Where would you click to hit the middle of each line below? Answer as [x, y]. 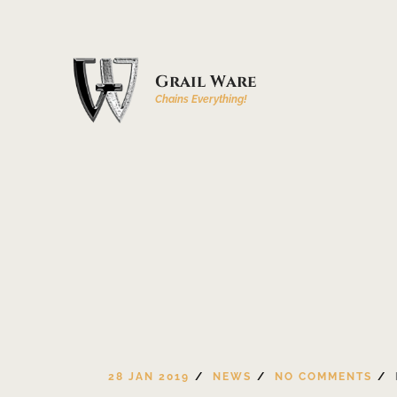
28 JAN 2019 [149, 377]
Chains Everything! [201, 99]
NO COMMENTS [323, 377]
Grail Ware [206, 82]
